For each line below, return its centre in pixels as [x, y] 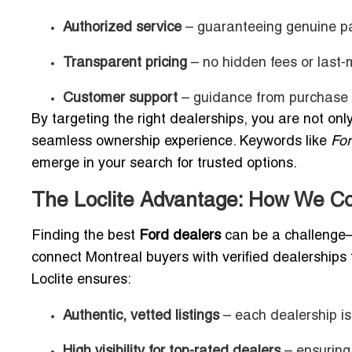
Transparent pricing [125, 63]
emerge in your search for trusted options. [164, 163]
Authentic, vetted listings [141, 316]
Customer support [120, 98]
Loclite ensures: [81, 280]
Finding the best [85, 236]
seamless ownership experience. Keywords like [181, 141]
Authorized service [122, 27]
